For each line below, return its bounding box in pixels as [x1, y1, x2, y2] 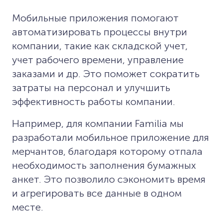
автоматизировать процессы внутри [12, 25, 187, 38]
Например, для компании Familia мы [12, 117, 184, 129]
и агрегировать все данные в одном [12, 187, 182, 199]
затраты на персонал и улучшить [12, 81, 170, 94]
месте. [12, 201, 43, 213]
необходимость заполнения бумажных [12, 159, 196, 171]
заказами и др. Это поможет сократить [12, 67, 200, 80]
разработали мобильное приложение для [12, 131, 209, 143]
